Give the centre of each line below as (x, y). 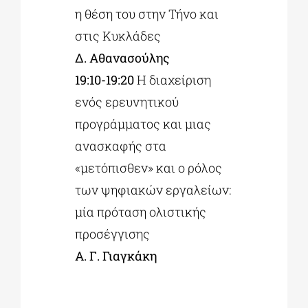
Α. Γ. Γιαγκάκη (116, 256)
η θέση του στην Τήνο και (147, 14)
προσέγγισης (113, 234)
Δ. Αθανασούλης (123, 58)
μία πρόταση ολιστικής (141, 212)
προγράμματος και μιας (143, 124)
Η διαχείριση (173, 80)
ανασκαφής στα (121, 146)
